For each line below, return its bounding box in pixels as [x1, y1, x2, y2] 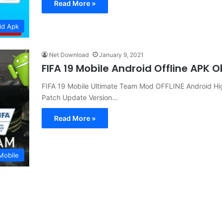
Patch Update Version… [42, 93, 118, 102]
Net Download [49, 51, 89, 58]
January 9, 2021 [99, 51, 144, 58]
